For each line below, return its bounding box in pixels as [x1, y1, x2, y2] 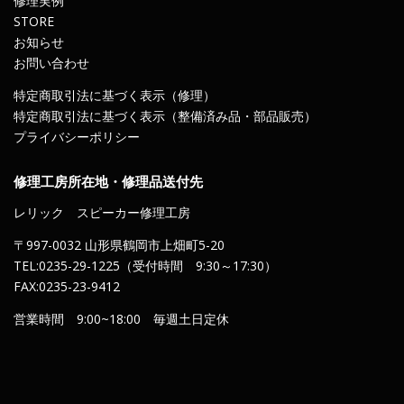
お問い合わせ [14, 53, 89, 71]
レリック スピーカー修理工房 [14, 203, 190, 221]
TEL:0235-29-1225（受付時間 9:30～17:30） [14, 256, 277, 274]
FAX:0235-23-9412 [14, 277, 120, 295]
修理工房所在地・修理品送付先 [14, 172, 203, 190]
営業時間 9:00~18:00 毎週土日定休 [14, 309, 229, 327]
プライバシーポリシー [14, 127, 140, 145]
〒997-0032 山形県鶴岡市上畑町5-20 [14, 235, 225, 253]
